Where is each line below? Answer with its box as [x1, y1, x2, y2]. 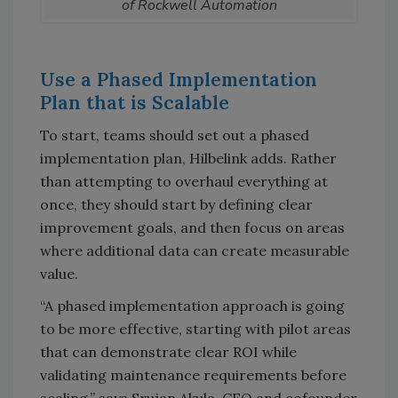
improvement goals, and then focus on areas [40, 219, 345, 237]
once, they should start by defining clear [40, 195, 313, 214]
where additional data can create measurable [40, 242, 349, 260]
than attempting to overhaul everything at [40, 172, 328, 191]
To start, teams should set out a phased [40, 126, 309, 145]
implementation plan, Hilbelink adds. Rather [40, 149, 337, 168]
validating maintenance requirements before [40, 366, 346, 385]
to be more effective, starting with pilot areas [40, 320, 351, 338]
